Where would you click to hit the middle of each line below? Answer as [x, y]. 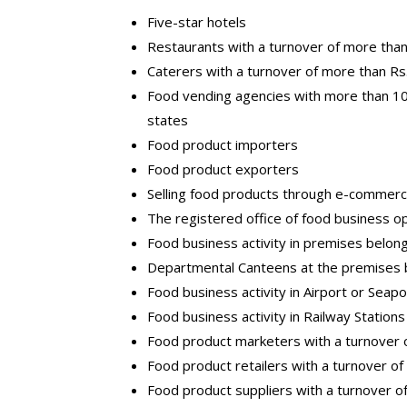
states [168, 119]
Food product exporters [223, 169]
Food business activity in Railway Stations [276, 316]
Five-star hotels [197, 21]
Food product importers [223, 144]
